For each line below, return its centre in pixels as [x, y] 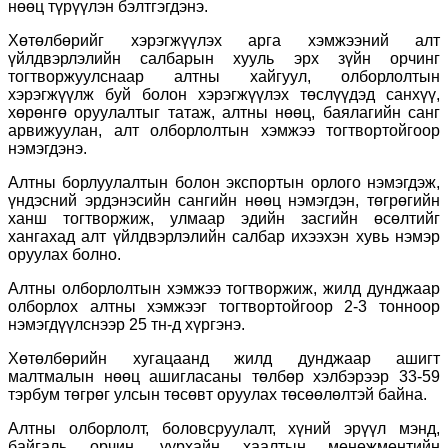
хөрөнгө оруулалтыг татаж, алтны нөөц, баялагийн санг [224, 112]
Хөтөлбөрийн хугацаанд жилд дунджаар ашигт [224, 358]
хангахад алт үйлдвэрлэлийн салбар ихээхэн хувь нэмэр [224, 236]
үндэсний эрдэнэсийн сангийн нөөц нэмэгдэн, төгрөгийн [224, 200]
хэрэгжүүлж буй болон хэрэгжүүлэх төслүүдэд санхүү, [224, 94]
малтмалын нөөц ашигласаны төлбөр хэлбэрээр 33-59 [224, 376]
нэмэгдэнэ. [47, 148]
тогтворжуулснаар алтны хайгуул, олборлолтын [224, 76]
